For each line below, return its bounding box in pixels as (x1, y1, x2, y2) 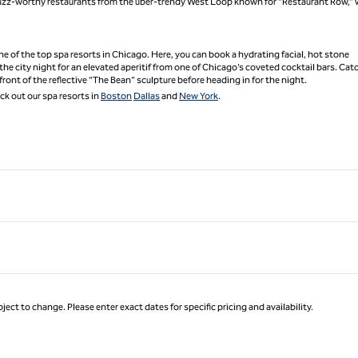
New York (179, 89, 218, 101)
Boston (101, 89, 132, 101)
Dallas (133, 89, 160, 101)
